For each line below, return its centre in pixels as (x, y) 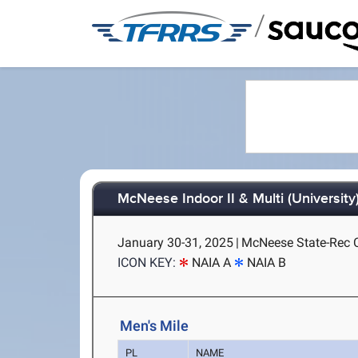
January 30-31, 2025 (176, 243)
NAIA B (267, 263)
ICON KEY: (147, 263)
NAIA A (212, 263)
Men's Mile (155, 326)
